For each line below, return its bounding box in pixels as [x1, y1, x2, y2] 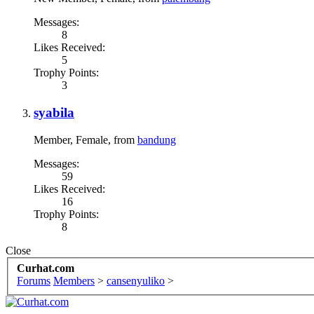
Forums [17, 275, 50, 287]
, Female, [70, 133, 114, 146]
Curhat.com [17, 262, 74, 275]
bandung [137, 133, 176, 146]
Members [53, 275, 95, 287]
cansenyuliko [107, 275, 165, 287]
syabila [34, 104, 74, 120]
